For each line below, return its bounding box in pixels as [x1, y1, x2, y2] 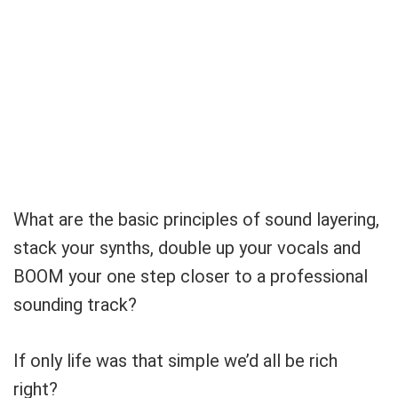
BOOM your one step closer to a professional [13, 266, 368, 287]
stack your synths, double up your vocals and [13, 237, 361, 259]
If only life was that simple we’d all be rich [13, 350, 338, 371]
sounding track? [13, 294, 137, 315]
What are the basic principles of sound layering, [13, 209, 379, 230]
